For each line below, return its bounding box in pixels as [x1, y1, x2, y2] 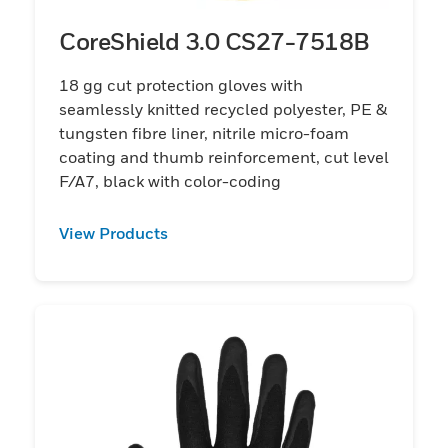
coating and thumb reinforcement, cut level [59, 146, 389, 167]
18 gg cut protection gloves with [59, 74, 303, 95]
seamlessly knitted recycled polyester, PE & [59, 98, 387, 119]
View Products [59, 222, 168, 243]
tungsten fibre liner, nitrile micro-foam [59, 122, 349, 143]
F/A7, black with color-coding [59, 170, 281, 191]
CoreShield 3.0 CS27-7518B [59, 26, 370, 55]
